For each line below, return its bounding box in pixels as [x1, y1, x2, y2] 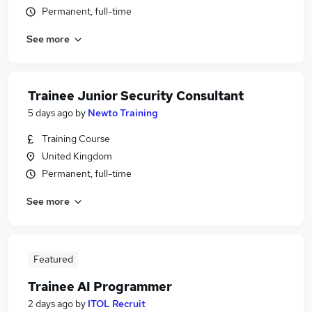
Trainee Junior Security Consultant [28, 88, 244, 104]
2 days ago [28, 297, 73, 310]
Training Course [42, 132, 110, 145]
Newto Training [88, 107, 158, 119]
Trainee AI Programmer [28, 279, 172, 295]
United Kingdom [42, 150, 112, 162]
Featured [33, 253, 73, 265]
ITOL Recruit [88, 297, 146, 310]
